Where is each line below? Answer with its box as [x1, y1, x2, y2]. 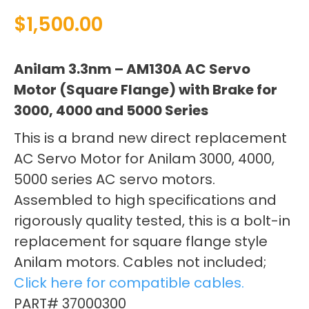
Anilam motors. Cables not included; [14, 252, 266, 272]
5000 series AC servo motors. [14, 169, 215, 189]
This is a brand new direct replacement [14, 128, 287, 148]
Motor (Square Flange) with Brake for [14, 79, 277, 99]
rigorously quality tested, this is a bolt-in [14, 210, 290, 230]
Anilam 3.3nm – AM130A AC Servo [14, 59, 250, 79]
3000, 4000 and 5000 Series [14, 100, 208, 120]
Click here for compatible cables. [14, 272, 244, 292]
